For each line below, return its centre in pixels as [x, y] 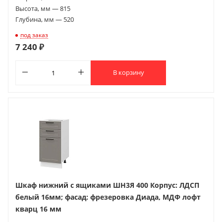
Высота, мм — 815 [43, 8]
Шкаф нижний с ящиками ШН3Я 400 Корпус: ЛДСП [107, 185]
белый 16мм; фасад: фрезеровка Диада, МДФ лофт [108, 197]
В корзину [128, 73]
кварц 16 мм [38, 209]
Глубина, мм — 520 [45, 19]
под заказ [34, 35]
